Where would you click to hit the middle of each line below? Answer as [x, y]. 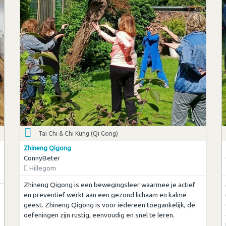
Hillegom [42, 168]
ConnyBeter [42, 158]
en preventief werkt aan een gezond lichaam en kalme [105, 194]
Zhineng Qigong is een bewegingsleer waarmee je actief [109, 184]
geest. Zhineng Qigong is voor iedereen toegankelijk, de [109, 205]
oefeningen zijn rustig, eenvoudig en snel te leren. [99, 215]
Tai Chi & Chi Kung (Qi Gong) [78, 133]
